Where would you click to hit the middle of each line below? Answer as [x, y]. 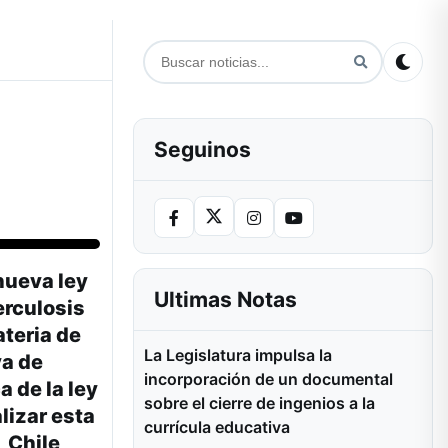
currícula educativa [217, 427]
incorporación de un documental [268, 379]
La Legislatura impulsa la [238, 355]
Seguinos [202, 149]
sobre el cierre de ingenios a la [259, 403]
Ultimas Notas [225, 299]
